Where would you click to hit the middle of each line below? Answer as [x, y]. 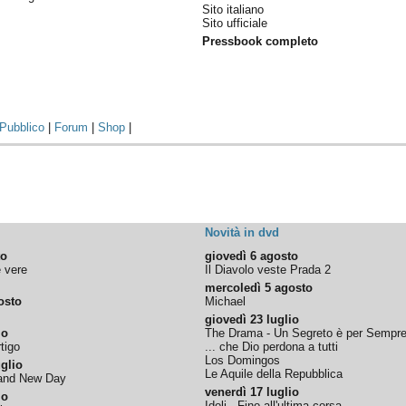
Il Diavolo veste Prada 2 [268, 270]
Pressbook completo [261, 41]
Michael [226, 301]
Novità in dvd [242, 232]
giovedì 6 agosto [252, 256]
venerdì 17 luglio [252, 392]
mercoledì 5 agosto [259, 288]
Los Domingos [243, 360]
